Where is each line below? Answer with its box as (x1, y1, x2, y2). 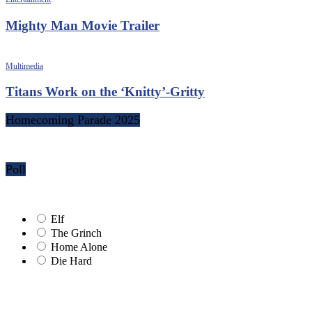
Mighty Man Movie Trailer (6, 17, 159, 33)
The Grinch (51, 227, 102, 240)
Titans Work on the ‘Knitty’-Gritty (6, 84, 205, 100)
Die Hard (51, 255, 92, 267)
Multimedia (6, 61, 43, 71)
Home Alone (51, 241, 107, 253)
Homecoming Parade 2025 (6, 113, 140, 127)
